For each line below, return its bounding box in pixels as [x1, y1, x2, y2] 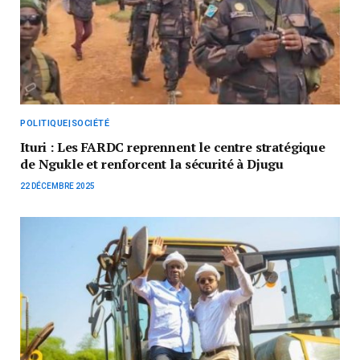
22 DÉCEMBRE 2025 [20, 181, 95, 190]
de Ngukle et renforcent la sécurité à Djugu [20, 154, 284, 173]
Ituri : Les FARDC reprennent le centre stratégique [20, 137, 325, 156]
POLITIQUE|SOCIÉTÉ [20, 117, 110, 129]
